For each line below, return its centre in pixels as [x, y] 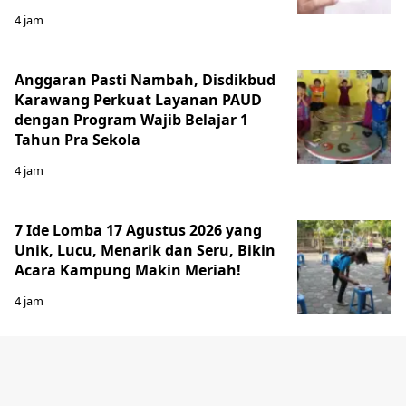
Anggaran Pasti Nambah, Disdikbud [145, 80]
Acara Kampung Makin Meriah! [128, 271]
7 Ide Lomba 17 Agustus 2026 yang [138, 231]
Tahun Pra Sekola [77, 140]
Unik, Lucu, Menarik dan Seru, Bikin [145, 251]
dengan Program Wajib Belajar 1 [131, 120]
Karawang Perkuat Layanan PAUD [138, 100]
